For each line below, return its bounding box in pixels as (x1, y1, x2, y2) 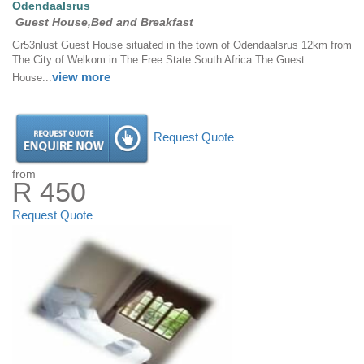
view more (52, 71, 110, 84)
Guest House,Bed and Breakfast (15, 15, 193, 29)
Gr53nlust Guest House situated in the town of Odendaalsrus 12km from (12, 39, 352, 52)
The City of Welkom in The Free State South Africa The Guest (12, 54, 305, 67)
